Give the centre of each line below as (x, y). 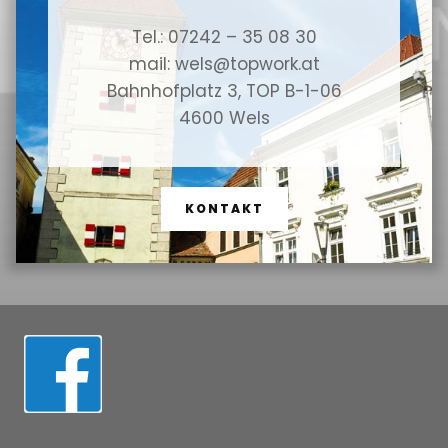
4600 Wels (224, 118)
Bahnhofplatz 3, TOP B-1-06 (224, 91)
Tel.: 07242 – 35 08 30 (224, 37)
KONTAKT (224, 208)
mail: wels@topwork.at (224, 64)
